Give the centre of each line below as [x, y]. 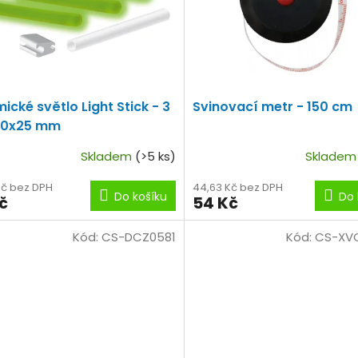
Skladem [107, 156]
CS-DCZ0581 [138, 237]
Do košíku [140, 196]
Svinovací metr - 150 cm [272, 106]
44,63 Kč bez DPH [237, 187]
